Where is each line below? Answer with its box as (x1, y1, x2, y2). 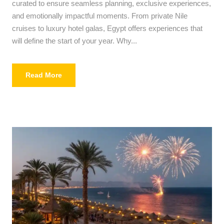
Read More (25, 71, 62, 79)
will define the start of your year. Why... (12, 36, 137, 45)
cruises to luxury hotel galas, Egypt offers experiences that (12, 24, 202, 33)
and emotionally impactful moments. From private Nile (12, 11, 187, 20)
